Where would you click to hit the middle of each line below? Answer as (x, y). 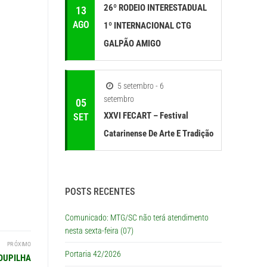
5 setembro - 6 (141, 86)
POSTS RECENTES (100, 191)
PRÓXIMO (19, 244)
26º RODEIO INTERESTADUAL (156, 7)
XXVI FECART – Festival (146, 115)
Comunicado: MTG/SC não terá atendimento (137, 217)
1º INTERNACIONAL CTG (148, 25)
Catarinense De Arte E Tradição (159, 133)
